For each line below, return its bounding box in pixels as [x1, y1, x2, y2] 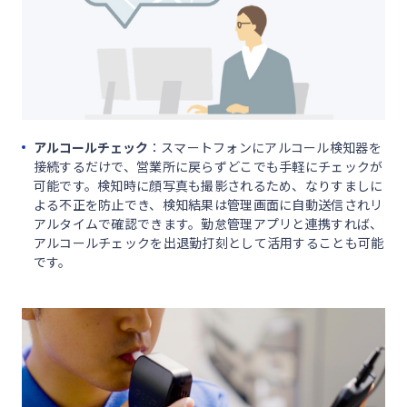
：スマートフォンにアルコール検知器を [147, 137, 382, 156]
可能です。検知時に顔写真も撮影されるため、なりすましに [33, 175, 383, 194]
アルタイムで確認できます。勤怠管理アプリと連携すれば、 [33, 213, 383, 233]
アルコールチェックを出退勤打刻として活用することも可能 [33, 233, 384, 252]
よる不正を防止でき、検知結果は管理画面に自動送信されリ [33, 194, 383, 213]
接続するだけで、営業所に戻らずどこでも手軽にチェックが [33, 156, 383, 175]
